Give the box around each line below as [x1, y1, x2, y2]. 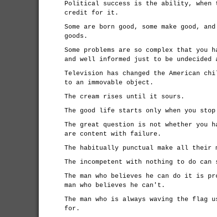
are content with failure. [64, 130, 161, 138]
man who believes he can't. [64, 182, 165, 189]
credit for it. [64, 9, 119, 16]
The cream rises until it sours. [64, 93, 185, 100]
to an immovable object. [64, 79, 154, 86]
